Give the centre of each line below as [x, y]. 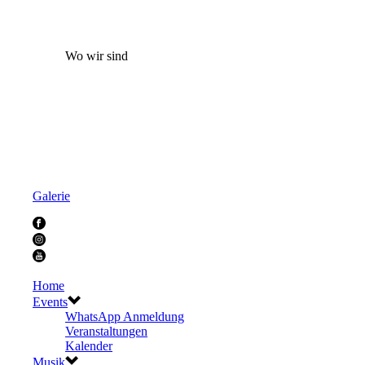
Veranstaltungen [106, 331]
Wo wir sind [97, 55]
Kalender [89, 345]
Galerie [51, 196]
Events [50, 301]
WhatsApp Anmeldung [125, 316]
